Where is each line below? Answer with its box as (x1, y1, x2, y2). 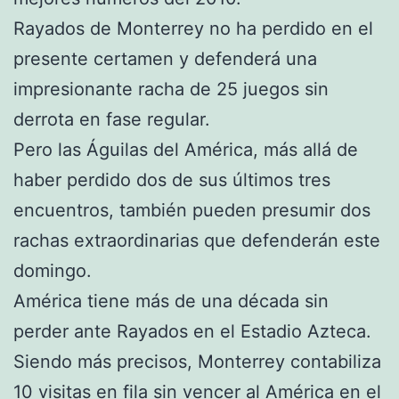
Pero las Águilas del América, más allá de (13, 138, 358, 160)
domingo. (13, 259, 92, 281)
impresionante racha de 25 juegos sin (13, 77, 329, 100)
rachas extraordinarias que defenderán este (13, 229, 380, 251)
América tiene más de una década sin (13, 289, 329, 312)
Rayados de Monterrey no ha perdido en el (13, 17, 373, 39)
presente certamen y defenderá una (13, 47, 317, 69)
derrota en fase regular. (13, 108, 210, 130)
